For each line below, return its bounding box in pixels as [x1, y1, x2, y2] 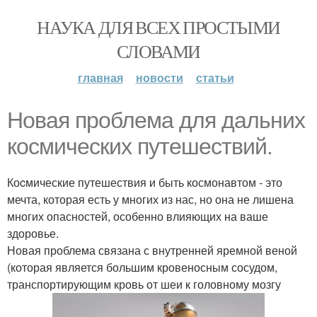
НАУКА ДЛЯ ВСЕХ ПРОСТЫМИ [37, 15, 280, 39]
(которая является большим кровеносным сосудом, [7, 259, 277, 275]
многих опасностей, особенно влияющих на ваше [7, 208, 268, 224]
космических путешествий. [7, 134, 272, 159]
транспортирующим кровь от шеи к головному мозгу [7, 276, 281, 292]
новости [135, 69, 183, 86]
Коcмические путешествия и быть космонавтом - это [7, 174, 282, 190]
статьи [195, 69, 234, 86]
